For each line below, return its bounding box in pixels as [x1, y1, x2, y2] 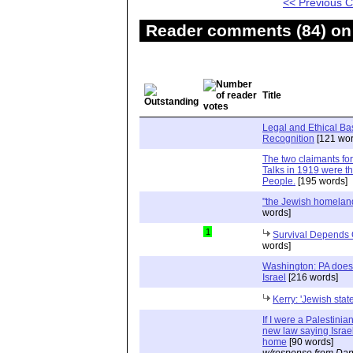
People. [262, 175, 295, 187]
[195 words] [295, 175, 347, 187]
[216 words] [286, 271, 338, 283]
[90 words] [287, 336, 333, 347]
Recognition [262, 132, 314, 144]
